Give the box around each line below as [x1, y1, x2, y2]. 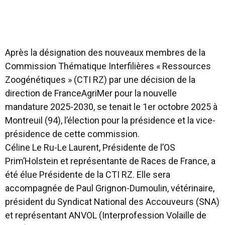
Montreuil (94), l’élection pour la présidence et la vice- [5, 115, 215, 126]
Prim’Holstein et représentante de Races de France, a [5, 156, 215, 166]
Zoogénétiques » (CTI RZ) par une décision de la [5, 74, 195, 85]
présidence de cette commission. [5, 129, 140, 139]
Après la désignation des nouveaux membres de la [5, 47, 205, 58]
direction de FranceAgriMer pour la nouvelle [5, 88, 177, 98]
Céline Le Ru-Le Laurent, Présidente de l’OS [5, 142, 175, 153]
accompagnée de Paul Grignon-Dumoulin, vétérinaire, [5, 183, 214, 193]
